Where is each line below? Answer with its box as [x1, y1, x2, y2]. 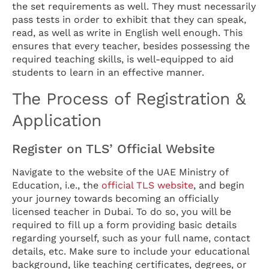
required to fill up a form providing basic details [12, 219, 237, 231]
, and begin [193, 179, 244, 191]
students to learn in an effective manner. [12, 67, 204, 79]
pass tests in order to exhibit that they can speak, [12, 14, 246, 26]
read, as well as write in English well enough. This [12, 27, 243, 39]
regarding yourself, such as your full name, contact [12, 232, 250, 244]
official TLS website [101, 179, 193, 191]
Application [12, 110, 101, 130]
